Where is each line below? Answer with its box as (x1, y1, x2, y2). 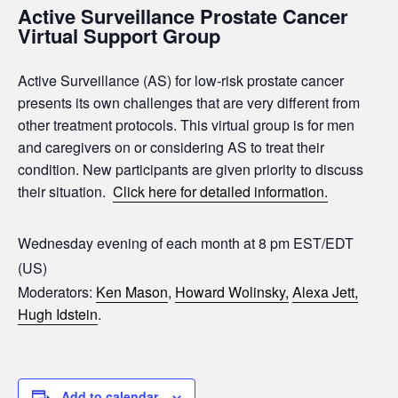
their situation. (18, 180, 113, 202)
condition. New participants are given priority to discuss (18, 158, 363, 179)
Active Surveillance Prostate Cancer (18, 2, 348, 31)
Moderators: (18, 281, 96, 302)
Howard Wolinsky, (175, 281, 289, 302)
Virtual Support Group (18, 21, 220, 51)
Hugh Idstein (18, 303, 98, 324)
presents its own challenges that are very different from (18, 92, 360, 113)
